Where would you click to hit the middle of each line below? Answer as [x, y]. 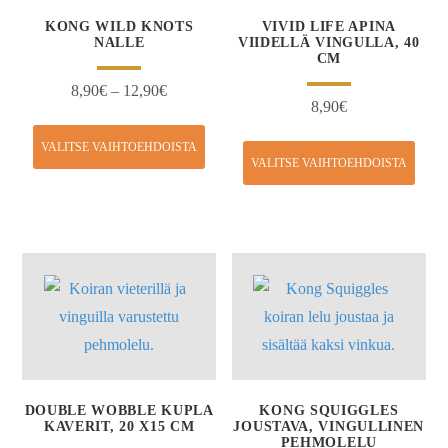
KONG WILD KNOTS [119, 27]
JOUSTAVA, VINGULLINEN [329, 426]
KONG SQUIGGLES [329, 410]
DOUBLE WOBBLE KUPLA [119, 410]
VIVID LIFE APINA [328, 27]
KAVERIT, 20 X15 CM [119, 426]
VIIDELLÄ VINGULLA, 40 [328, 43]
